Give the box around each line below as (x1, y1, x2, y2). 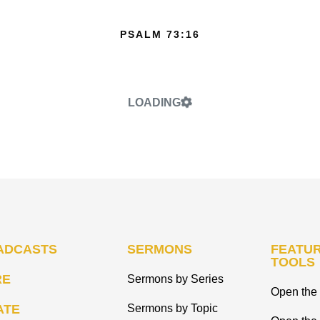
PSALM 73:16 (120, 29, 200, 40)
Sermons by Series (127, 273, 224, 286)
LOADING (128, 96, 181, 109)
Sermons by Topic (127, 302, 218, 315)
